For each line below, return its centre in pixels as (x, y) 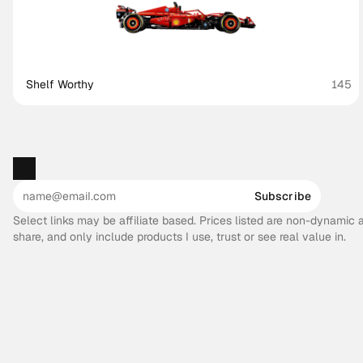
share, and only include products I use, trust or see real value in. (179, 237)
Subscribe (282, 196)
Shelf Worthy (60, 84)
